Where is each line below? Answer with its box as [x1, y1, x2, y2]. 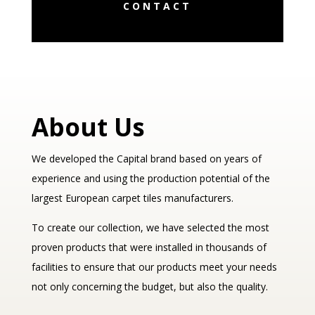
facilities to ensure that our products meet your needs [31, 260, 277, 274]
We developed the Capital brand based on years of [31, 152, 262, 166]
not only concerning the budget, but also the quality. [31, 280, 268, 294]
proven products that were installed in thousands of [31, 240, 266, 255]
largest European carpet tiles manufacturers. [31, 191, 233, 205]
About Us [31, 110, 145, 144]
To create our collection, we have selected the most [31, 221, 269, 235]
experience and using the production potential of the [31, 172, 270, 186]
